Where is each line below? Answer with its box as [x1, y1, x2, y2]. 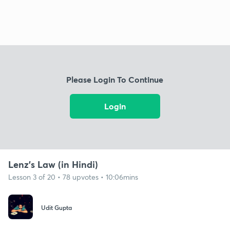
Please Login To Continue [66, 74, 164, 85]
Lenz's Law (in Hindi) [8, 158, 98, 170]
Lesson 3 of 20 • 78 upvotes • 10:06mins [8, 171, 138, 182]
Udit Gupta [41, 203, 72, 212]
